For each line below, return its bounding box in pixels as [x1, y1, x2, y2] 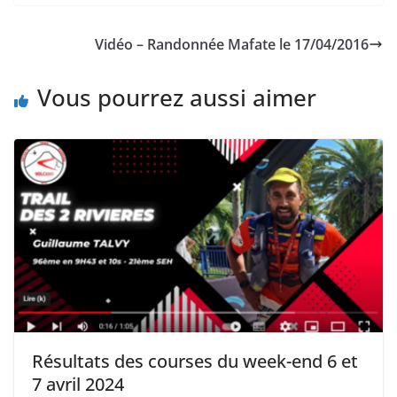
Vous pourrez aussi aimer [37, 81, 316, 113]
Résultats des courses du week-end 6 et [32, 349, 358, 374]
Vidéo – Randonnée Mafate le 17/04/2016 [95, 34, 369, 54]
